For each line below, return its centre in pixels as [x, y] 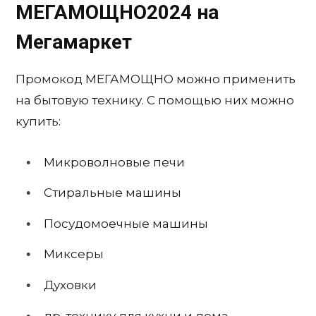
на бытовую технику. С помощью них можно [155, 100]
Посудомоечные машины [126, 223]
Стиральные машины [113, 193]
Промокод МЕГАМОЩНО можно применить [156, 79]
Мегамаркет [74, 42]
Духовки [70, 285]
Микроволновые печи [114, 162]
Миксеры [74, 254]
